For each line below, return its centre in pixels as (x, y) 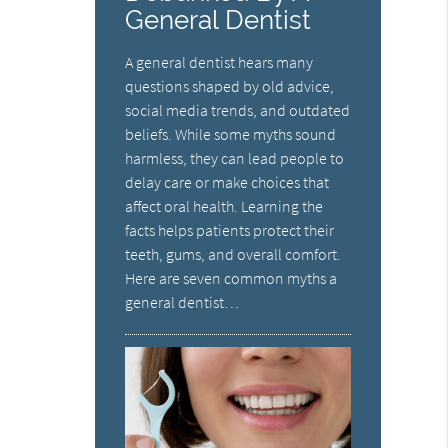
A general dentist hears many (219, 62)
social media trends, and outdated (238, 110)
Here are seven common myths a (231, 278)
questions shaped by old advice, (230, 86)
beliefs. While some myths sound (231, 134)
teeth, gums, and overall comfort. (233, 254)
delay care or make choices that (227, 182)
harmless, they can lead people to (235, 158)
